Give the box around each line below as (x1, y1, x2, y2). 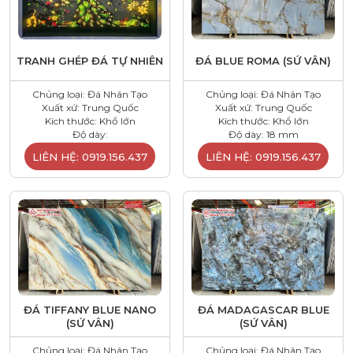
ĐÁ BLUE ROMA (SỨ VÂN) (195, 54, 331, 67)
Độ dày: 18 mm (228, 128, 299, 141)
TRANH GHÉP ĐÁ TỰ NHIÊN (17, 54, 163, 67)
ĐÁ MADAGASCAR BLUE (197, 303, 329, 316)
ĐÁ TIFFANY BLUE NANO (24, 303, 156, 316)
